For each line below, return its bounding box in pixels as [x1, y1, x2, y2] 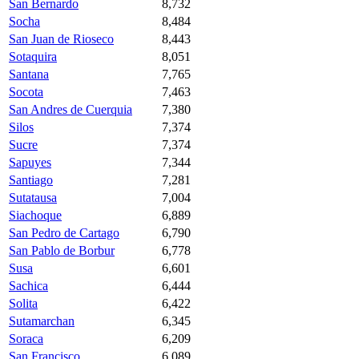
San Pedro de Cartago [9, 225, 119, 240]
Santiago [9, 172, 53, 187]
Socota [9, 84, 43, 99]
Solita [9, 296, 38, 310]
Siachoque [9, 208, 62, 222]
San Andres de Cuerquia [9, 102, 132, 116]
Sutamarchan [9, 313, 75, 328]
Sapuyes [9, 155, 51, 169]
